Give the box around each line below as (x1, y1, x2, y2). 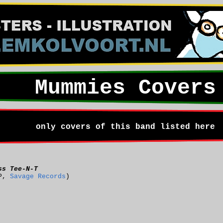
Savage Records (10, 173, 66, 181)
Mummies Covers (35, 76, 216, 100)
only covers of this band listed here (36, 122, 215, 131)
